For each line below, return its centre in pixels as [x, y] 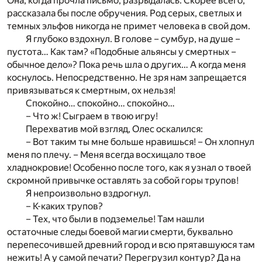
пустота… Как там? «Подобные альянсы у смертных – [122, 51]
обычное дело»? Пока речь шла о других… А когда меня [126, 64]
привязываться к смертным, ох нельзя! [91, 90]
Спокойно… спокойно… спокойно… [100, 103]
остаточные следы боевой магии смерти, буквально [120, 232]
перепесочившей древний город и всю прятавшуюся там [131, 244]
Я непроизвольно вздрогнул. [88, 193]
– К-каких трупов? [64, 206]
